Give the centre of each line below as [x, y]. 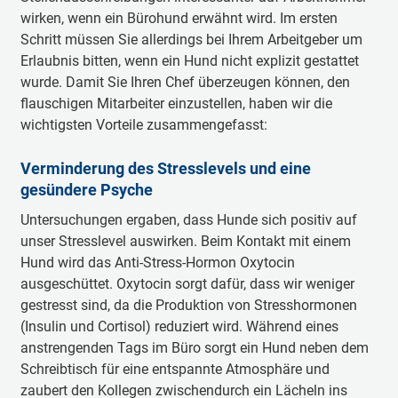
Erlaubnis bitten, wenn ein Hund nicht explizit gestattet [189, 61]
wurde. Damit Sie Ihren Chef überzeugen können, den [185, 82]
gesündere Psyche [86, 190]
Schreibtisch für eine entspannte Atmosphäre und [175, 369]
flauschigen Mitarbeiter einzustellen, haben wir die [176, 103]
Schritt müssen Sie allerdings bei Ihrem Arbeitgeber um [191, 40]
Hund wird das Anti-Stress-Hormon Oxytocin [157, 263]
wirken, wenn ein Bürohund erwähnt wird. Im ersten [179, 18]
